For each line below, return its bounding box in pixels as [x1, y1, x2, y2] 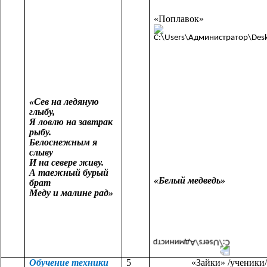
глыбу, [29, 107, 55, 117]
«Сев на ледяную [29, 97, 99, 107]
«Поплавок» [154, 13, 204, 24]
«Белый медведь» [154, 175, 237, 186]
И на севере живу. [29, 157, 104, 168]
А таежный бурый [29, 167, 108, 178]
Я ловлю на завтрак [29, 117, 113, 128]
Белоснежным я [29, 137, 97, 148]
